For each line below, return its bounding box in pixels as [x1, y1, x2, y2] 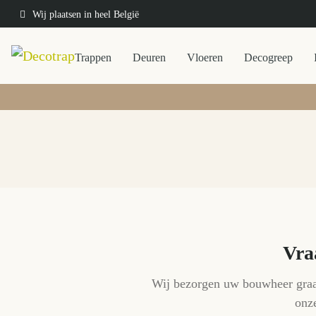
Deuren [133, 51, 166, 63]
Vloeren [187, 51, 223, 63]
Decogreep [244, 51, 293, 63]
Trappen [75, 51, 111, 63]
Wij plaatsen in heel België [32, 9, 139, 20]
